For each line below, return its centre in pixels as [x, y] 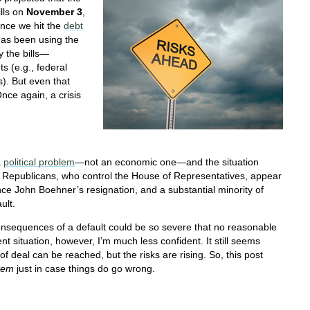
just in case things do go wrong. [84, 268]
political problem [39, 162]
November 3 [54, 12]
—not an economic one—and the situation [167, 162]
